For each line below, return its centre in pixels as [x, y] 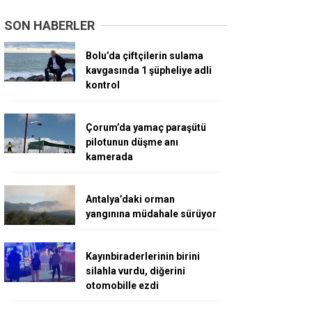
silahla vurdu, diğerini [135, 271]
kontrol [103, 85]
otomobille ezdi [122, 285]
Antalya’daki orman [130, 199]
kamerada [109, 156]
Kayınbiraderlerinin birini [143, 256]
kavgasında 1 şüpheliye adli [149, 70]
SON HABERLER [49, 25]
